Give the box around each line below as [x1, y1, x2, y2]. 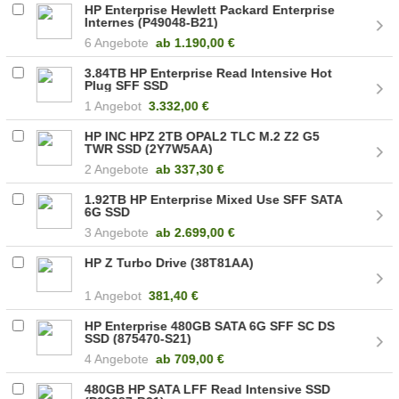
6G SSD [85, 204, 131, 219]
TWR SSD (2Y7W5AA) [85, 141, 214, 156]
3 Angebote [85, 224, 150, 240]
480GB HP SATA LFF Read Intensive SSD [85, 381, 331, 396]
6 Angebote [85, 35, 150, 50]
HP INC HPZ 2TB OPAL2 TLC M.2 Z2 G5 [85, 128, 321, 143]
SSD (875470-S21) [85, 330, 192, 346]
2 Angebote [85, 161, 150, 176]
